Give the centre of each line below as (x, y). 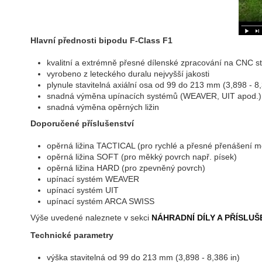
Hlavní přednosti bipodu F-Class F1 (101, 40)
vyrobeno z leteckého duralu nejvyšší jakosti (128, 74)
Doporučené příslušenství (82, 123)
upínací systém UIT (83, 190)
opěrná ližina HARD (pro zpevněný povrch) (126, 168)
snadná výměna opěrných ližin (103, 107)
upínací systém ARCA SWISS (101, 201)
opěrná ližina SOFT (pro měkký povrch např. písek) (142, 157)
